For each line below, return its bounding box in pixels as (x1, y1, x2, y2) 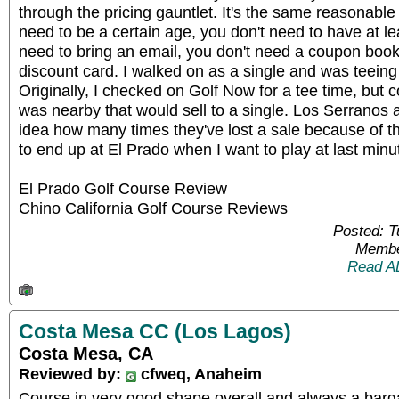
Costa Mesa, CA (19, 343, 153, 363)
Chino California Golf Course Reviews (19, 199, 288, 217)
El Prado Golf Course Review (19, 179, 227, 198)
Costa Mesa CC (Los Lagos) (19, 319, 291, 343)
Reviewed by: (19, 363, 126, 383)
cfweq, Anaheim (136, 363, 262, 383)
